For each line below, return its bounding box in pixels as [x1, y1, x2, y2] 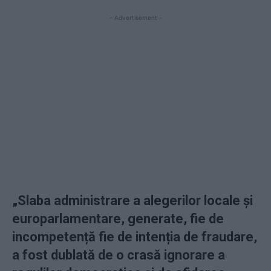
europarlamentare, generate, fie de [12, 211, 224, 226]
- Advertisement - [109, 14, 162, 21]
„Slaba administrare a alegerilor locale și [12, 193, 253, 208]
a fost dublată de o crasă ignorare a [12, 247, 225, 263]
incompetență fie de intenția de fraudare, [12, 229, 257, 244]
